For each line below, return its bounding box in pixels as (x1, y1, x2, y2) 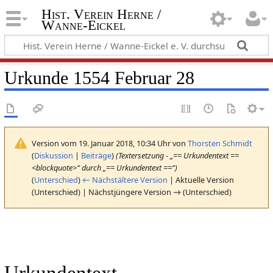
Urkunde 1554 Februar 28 (4, 67, 194, 88)
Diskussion (34, 149, 73, 161)
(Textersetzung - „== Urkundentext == (115, 149, 239, 161)
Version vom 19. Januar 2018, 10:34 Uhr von (31, 137, 188, 149)
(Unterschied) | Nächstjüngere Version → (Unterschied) (31, 186, 232, 197)
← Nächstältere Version (82, 174, 168, 185)
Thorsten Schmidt (187, 137, 252, 149)
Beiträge (80, 149, 112, 161)
